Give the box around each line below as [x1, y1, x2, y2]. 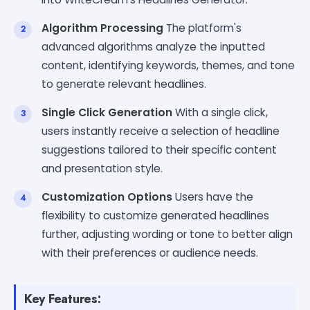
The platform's [163, 20, 241, 35]
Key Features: [24, 289, 101, 308]
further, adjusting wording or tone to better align [42, 226, 293, 241]
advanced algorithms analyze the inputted [42, 39, 265, 54]
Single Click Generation [42, 104, 172, 120]
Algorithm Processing [42, 20, 163, 35]
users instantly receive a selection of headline [42, 123, 280, 138]
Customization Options [42, 189, 172, 204]
